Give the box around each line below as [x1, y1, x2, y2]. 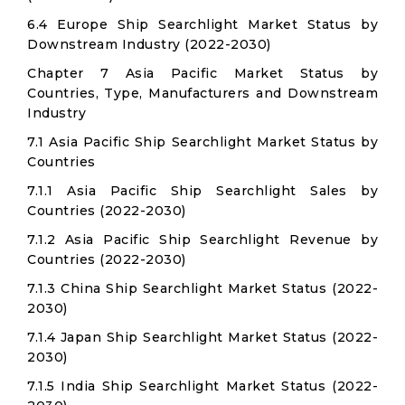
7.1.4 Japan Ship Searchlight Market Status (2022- [27, 329, 378, 345]
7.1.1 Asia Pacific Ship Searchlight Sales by [27, 183, 378, 199]
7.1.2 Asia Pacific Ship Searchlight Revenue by [27, 231, 378, 248]
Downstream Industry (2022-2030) [27, 36, 271, 52]
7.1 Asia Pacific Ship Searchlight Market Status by [27, 134, 378, 150]
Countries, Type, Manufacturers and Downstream [27, 85, 378, 101]
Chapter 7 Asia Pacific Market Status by [27, 65, 378, 81]
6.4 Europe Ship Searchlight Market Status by [27, 16, 378, 33]
